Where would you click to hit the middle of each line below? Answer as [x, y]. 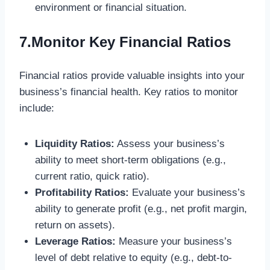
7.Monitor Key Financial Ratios [125, 42]
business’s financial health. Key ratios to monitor [129, 92]
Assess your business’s [169, 143]
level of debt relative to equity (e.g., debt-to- [133, 257]
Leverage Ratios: [75, 241]
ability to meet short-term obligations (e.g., [130, 160]
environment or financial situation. [111, 8]
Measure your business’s [174, 241]
